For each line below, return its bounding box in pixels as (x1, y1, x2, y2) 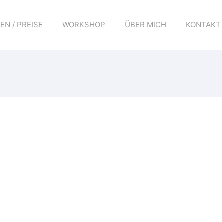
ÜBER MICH (125, 20, 166, 29)
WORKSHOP (62, 20, 105, 29)
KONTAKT (186, 20, 221, 29)
